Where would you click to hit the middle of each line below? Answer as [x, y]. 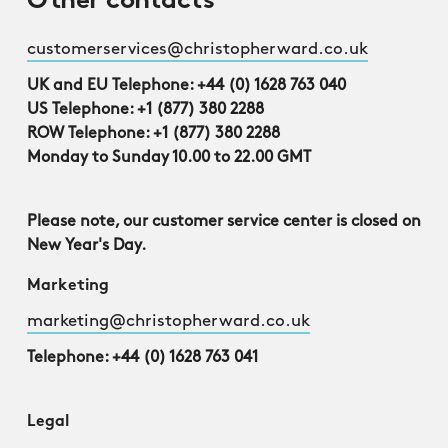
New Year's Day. [86, 246]
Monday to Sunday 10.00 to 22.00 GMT [169, 158]
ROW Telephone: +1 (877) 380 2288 [153, 134]
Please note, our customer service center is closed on [224, 222]
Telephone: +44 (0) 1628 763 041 [142, 358]
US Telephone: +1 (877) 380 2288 [145, 110]
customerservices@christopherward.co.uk [197, 49]
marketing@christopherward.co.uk [168, 321]
